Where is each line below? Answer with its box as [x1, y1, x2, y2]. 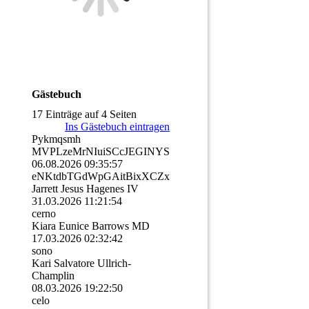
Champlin [32, 270, 74, 282]
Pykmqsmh [32, 133, 81, 146]
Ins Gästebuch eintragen [65, 121, 170, 133]
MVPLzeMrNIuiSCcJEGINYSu [32, 146, 175, 158]
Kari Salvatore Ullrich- [32, 257, 131, 270]
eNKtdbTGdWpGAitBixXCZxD [32, 170, 178, 183]
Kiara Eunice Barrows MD [32, 220, 150, 232]
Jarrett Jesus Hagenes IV [32, 183, 139, 195]
